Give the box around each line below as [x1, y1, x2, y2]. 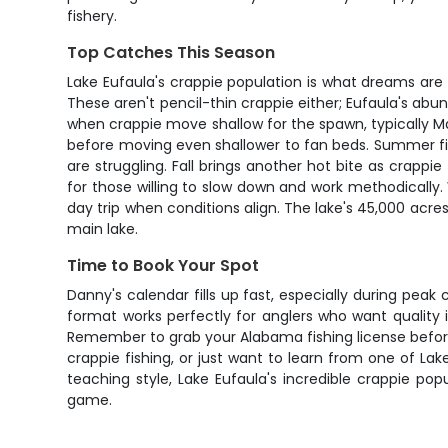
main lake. [67, 219, 139, 239]
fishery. [67, 6, 118, 26]
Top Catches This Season [67, 41, 276, 64]
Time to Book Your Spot [67, 254, 260, 277]
